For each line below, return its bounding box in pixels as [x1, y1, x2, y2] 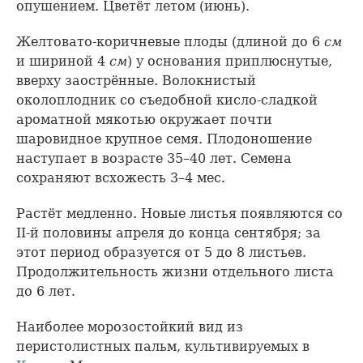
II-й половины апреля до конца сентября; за [16, 225, 321, 241]
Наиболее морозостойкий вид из [16, 319, 243, 335]
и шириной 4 [16, 53, 109, 70]
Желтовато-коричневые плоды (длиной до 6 [16, 34, 324, 50]
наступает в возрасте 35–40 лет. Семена [16, 151, 292, 167]
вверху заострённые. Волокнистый [16, 73, 256, 89]
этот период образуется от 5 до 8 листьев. [16, 245, 306, 261]
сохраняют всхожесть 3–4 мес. [16, 170, 225, 186]
